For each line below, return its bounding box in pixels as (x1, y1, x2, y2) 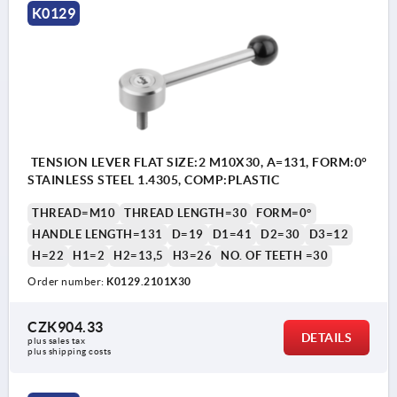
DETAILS (300, 330, 352, 345)
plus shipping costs (27, 346, 112, 356)
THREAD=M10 (32, 206, 115, 220)
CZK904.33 (27, 318, 104, 335)
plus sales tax (27, 335, 88, 346)
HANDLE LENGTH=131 (32, 227, 163, 241)
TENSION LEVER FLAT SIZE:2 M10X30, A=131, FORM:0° (27, 154, 368, 169)
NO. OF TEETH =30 (221, 248, 328, 262)
